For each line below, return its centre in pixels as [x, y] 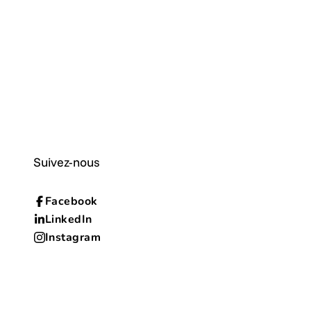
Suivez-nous [67, 162]
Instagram [73, 237]
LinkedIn [69, 219]
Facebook [72, 201]
